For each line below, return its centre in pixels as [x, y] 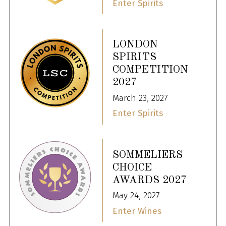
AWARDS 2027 [150, 180]
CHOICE [132, 167]
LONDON [135, 45]
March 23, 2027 [140, 98]
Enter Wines [137, 211]
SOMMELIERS [148, 155]
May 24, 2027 [136, 196]
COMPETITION [150, 70]
